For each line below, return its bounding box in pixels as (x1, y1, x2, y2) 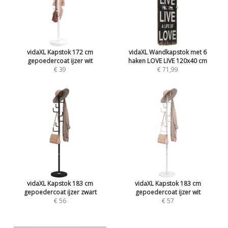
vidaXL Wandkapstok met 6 (129, 48, 207, 57)
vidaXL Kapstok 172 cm (27, 48, 94, 57)
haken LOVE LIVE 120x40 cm (128, 56, 208, 66)
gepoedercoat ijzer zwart (23, 187, 97, 196)
